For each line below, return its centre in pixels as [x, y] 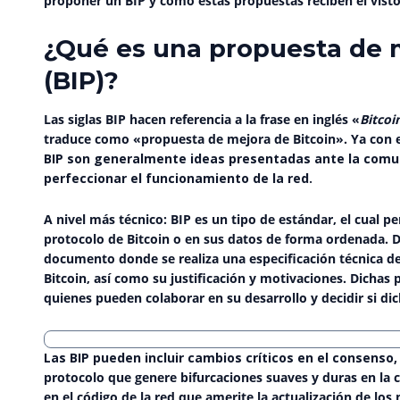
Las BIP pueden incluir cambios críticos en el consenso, [221, 357]
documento [79, 258]
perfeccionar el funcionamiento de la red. [178, 178]
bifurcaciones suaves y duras [269, 377]
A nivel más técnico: [107, 219]
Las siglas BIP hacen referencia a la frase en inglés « [202, 119]
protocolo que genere [112, 377]
